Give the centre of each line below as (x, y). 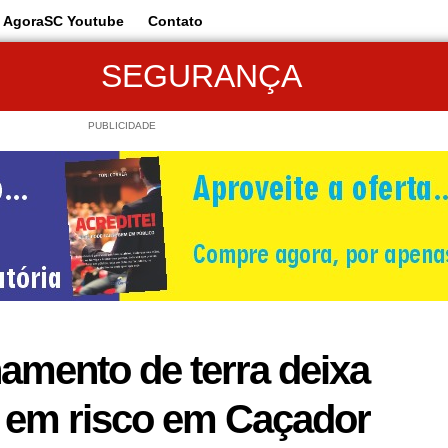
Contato (175, 21)
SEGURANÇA (202, 76)
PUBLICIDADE (122, 125)
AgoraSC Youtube (63, 21)
